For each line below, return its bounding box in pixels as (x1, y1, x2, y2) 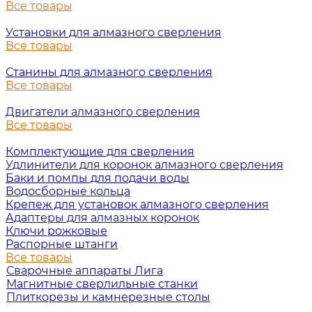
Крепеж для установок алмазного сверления (6, 198, 269, 211)
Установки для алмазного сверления (6, 26, 221, 39)
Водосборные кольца (6, 185, 130, 198)
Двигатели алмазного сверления (6, 105, 200, 118)
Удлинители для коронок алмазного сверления (6, 158, 283, 171)
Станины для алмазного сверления (6, 65, 212, 79)
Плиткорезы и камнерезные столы (6, 290, 210, 304)
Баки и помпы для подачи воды (6, 171, 189, 185)
